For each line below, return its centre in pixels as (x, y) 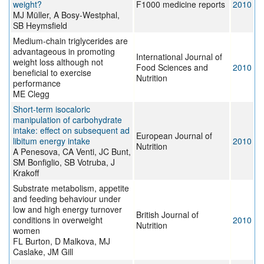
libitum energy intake (52, 141)
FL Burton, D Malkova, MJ (62, 241)
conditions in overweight (58, 220)
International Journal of (179, 57)
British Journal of (167, 215)
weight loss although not (58, 62)
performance (37, 83)
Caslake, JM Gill (43, 252)
